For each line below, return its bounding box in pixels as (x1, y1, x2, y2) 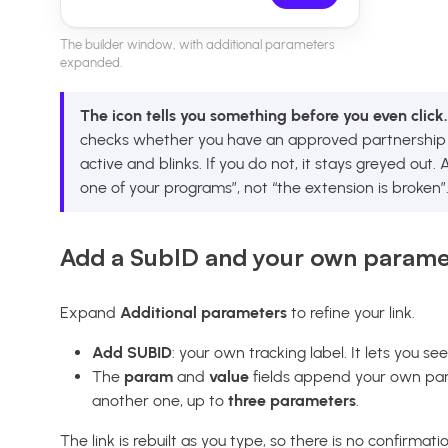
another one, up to (92, 390, 228, 410)
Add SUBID (92, 342, 172, 362)
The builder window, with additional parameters (60, 37, 335, 53)
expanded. (60, 55, 122, 71)
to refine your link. (287, 302, 415, 322)
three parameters (228, 390, 356, 410)
